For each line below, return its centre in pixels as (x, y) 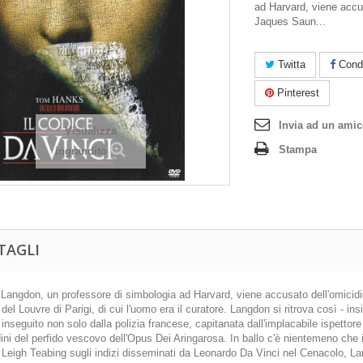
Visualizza (90, 131)
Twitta (290, 64)
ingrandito (81, 151)
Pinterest (297, 93)
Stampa (298, 149)
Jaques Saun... (290, 21)
